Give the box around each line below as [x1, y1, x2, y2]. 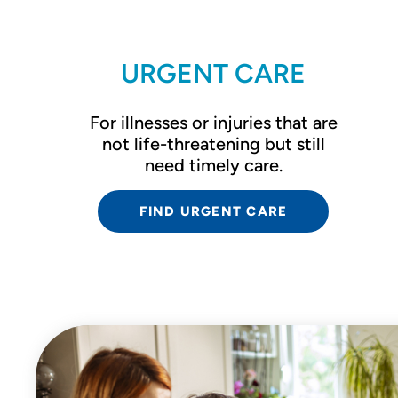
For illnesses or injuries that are [89, 112, 338, 133]
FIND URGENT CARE [139, 203, 288, 219]
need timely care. [144, 155, 283, 176]
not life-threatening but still [101, 133, 325, 155]
